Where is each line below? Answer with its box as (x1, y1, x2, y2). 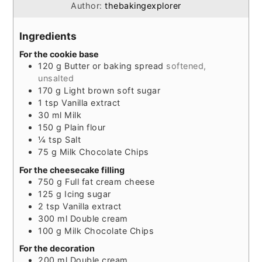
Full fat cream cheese (65, 176, 155, 187)
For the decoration (19, 243, 95, 254)
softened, (166, 61, 206, 71)
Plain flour (64, 122, 106, 133)
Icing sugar (64, 188, 111, 199)
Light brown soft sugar (64, 85, 161, 96)
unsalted (38, 73, 74, 84)
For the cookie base (19, 49, 99, 60)
